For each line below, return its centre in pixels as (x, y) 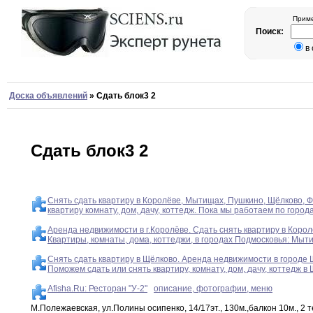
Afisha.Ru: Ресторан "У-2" (97, 289)
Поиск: (271, 31)
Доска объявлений (48, 96)
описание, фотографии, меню (213, 289)
